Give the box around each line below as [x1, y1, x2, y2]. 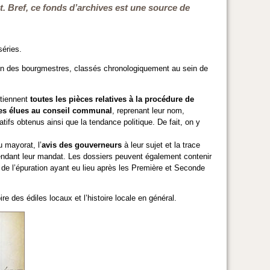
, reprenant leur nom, [112, 105, 184, 115]
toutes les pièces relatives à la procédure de [30, 94, 194, 104]
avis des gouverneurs [42, 140, 122, 149]
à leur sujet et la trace [122, 140, 200, 149]
